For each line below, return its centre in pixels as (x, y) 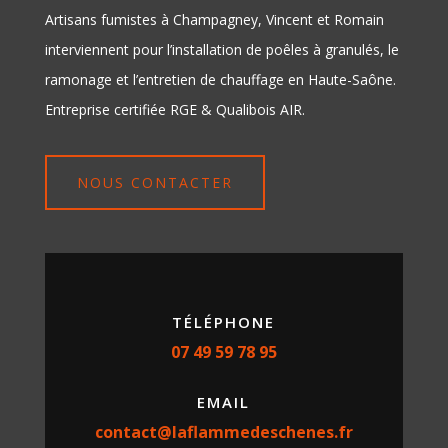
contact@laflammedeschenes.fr (223, 432)
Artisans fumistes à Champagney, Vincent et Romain (214, 20)
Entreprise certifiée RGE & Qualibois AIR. (174, 110)
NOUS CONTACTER (154, 183)
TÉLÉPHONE (224, 322)
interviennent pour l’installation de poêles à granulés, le (221, 50)
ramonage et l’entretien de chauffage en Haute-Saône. (220, 80)
